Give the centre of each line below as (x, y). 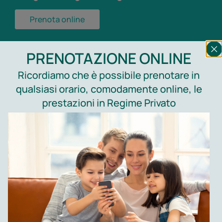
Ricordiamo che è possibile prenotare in (109, 75)
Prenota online (57, 19)
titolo (27, 83)
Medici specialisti (79, 117)
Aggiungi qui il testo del (96, 67)
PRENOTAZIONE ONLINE (109, 58)
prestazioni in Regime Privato (109, 103)
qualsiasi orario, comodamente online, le (109, 89)
